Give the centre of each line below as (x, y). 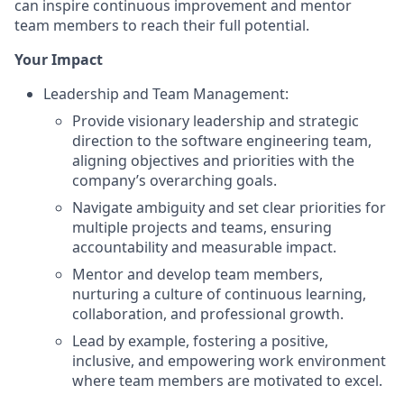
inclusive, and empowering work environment (229, 361)
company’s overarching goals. (174, 180)
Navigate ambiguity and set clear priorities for (229, 207)
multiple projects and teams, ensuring (202, 227)
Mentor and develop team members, (197, 274)
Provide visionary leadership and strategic (216, 121)
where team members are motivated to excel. (227, 381)
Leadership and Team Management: (166, 94)
